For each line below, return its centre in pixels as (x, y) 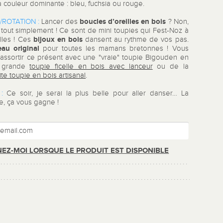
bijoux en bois (56, 40)
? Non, (177, 22)
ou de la (170, 67)
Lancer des (61, 22)
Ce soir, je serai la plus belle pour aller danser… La (96, 94)
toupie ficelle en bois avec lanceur (91, 67)
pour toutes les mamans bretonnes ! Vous (114, 49)
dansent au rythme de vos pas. (135, 40)
